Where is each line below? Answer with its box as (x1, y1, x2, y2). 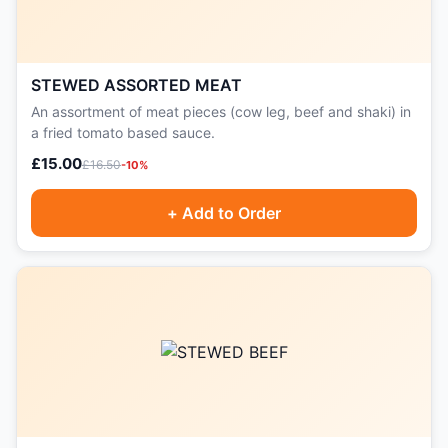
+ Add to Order (167, 203, 281, 223)
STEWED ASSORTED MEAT (31, 75, 242, 95)
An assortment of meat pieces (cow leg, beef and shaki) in (31, 103, 411, 120)
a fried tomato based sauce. (31, 124, 215, 141)
